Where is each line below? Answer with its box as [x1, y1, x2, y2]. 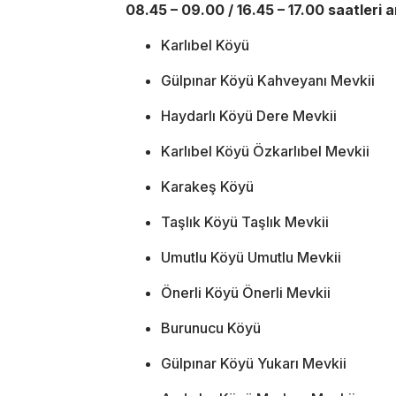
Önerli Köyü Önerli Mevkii [161, 283, 331, 301]
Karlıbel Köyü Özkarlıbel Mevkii [161, 141, 369, 160]
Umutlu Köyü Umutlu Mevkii [161, 247, 341, 266]
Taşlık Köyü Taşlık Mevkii [161, 212, 329, 231]
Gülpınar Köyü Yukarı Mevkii [161, 354, 346, 372]
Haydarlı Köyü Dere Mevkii [161, 106, 337, 125]
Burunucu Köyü [161, 318, 261, 337]
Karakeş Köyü [161, 177, 254, 195]
